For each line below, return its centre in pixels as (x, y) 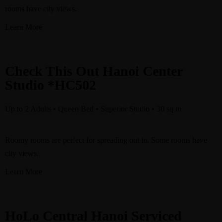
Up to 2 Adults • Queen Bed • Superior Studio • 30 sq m (93, 109)
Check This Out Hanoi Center (94, 71)
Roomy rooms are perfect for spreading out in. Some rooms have (106, 140)
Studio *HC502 (51, 85)
